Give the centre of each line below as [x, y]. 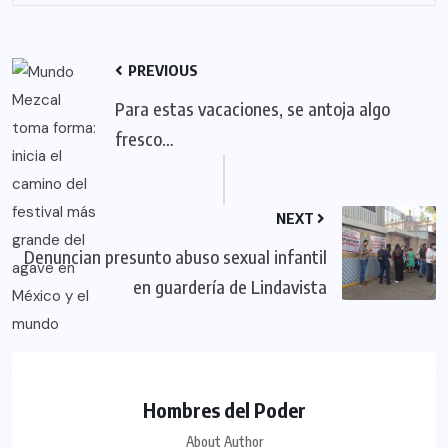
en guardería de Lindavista [230, 286]
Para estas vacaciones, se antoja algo [253, 108]
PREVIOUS [162, 69]
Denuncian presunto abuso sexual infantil [175, 256]
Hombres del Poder [224, 409]
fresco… [145, 138]
